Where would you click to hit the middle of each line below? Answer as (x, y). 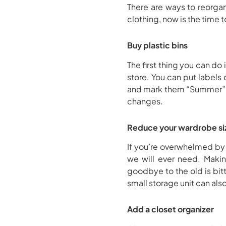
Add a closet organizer (171, 209)
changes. (145, 101)
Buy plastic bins (157, 45)
